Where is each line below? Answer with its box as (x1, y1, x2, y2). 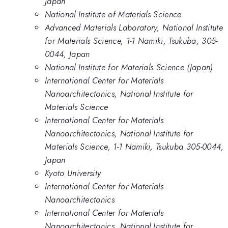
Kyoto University (45, 167, 101, 180)
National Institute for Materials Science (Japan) (45, 61, 213, 74)
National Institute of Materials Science (45, 8, 182, 21)
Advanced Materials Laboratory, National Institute (45, 21, 223, 34)
